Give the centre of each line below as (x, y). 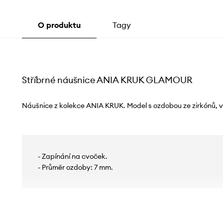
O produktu (59, 25)
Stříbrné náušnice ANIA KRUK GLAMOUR (107, 80)
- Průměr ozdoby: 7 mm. (75, 167)
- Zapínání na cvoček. (72, 156)
